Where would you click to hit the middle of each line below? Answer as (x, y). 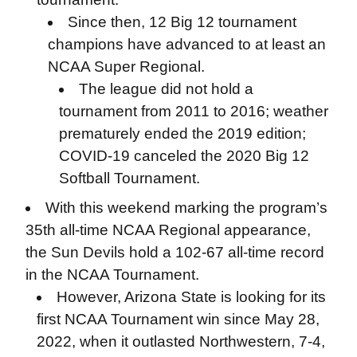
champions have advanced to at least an (186, 44)
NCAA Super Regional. (126, 66)
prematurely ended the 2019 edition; (182, 133)
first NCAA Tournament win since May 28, (178, 319)
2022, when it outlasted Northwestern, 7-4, (180, 341)
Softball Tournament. (129, 178)
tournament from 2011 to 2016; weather (193, 111)
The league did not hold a (167, 88)
